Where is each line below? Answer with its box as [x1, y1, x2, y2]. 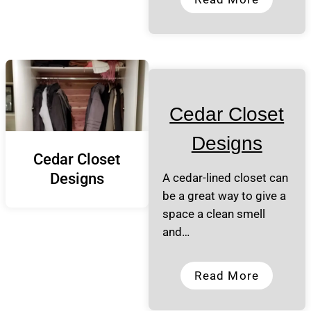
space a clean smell [162, 207, 265, 221]
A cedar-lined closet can [162, 171, 288, 185]
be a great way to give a [162, 189, 286, 203]
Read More [194, 269, 260, 283]
